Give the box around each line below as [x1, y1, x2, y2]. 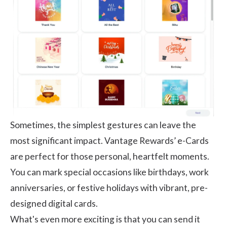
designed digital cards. [10, 198, 98, 209]
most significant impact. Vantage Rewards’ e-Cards [10, 135, 209, 146]
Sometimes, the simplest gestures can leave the [10, 119, 196, 130]
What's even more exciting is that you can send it [10, 213, 200, 224]
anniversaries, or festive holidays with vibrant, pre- [10, 182, 208, 193]
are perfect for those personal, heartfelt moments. [10, 150, 209, 162]
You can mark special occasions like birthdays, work [10, 166, 209, 177]
